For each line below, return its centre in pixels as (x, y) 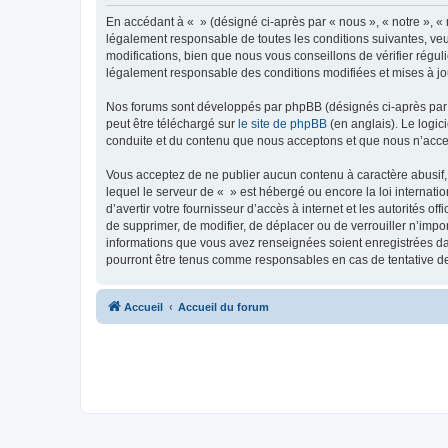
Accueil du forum (223, 307)
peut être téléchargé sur (172, 124)
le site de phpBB (282, 124)
